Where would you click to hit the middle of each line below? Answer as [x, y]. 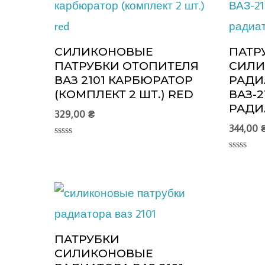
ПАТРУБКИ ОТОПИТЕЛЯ [127, 66]
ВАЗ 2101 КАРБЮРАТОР [124, 80]
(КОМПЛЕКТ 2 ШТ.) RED [124, 95]
